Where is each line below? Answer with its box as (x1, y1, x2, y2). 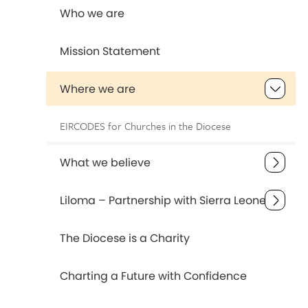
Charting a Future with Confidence (60, 268, 247, 284)
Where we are (60, 81, 136, 97)
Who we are (60, 5, 125, 21)
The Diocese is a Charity (60, 230, 190, 246)
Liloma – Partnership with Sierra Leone (60, 192, 267, 208)
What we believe (60, 155, 151, 170)
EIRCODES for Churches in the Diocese (60, 118, 232, 133)
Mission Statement (60, 43, 161, 59)
